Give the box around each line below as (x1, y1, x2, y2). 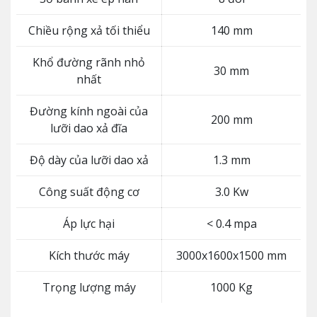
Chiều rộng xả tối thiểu (28, 23, 150, 38)
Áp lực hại (63, 216, 115, 231)
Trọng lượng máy (42, 279, 136, 295)
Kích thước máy (48, 248, 129, 263)
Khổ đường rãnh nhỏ (33, 54, 145, 70)
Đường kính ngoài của (30, 103, 148, 119)
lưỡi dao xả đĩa (50, 120, 127, 136)
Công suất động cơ (38, 184, 139, 200)
